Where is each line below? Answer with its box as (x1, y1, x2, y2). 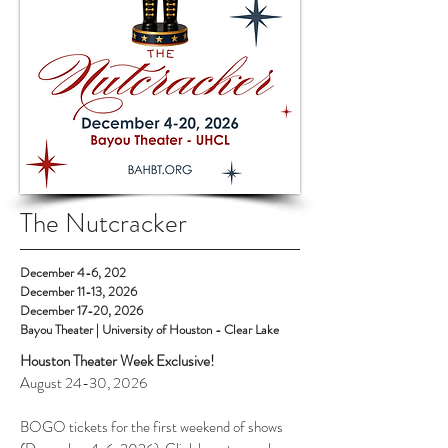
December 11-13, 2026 (20, 282, 137, 301)
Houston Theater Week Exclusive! (20, 350, 214, 372)
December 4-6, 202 (20, 263, 126, 282)
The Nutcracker (20, 204, 187, 242)
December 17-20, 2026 (20, 301, 143, 320)
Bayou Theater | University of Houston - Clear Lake (20, 320, 279, 339)
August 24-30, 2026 (20, 372, 147, 394)
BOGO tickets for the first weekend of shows (20, 416, 283, 438)
